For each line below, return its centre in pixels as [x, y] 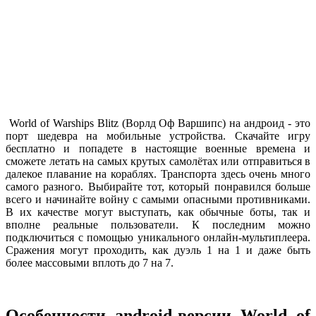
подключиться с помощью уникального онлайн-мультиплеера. [158, 237]
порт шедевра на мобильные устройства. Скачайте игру [158, 135]
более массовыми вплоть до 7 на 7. [90, 262]
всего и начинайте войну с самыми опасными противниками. [158, 199]
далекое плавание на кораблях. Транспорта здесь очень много [158, 174]
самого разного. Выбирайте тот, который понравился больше [158, 186]
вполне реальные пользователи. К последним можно [158, 224]
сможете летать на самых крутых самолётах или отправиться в [158, 161]
